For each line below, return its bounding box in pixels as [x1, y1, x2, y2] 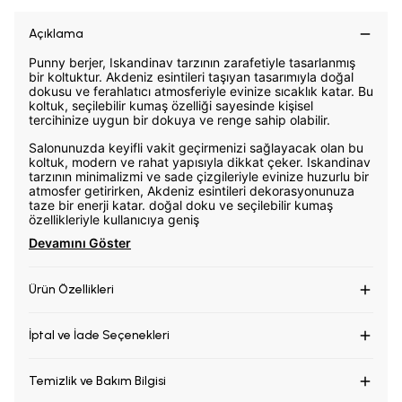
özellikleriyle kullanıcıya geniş [29, 212, 199, 227]
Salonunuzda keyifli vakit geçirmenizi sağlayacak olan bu [29, 140, 363, 155]
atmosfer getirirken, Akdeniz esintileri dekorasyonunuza [29, 183, 354, 198]
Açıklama [29, 26, 83, 41]
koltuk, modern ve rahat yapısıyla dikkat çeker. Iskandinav [29, 154, 371, 170]
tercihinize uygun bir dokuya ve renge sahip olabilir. [29, 112, 330, 127]
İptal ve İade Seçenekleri [29, 328, 170, 343]
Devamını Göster [29, 235, 131, 250]
